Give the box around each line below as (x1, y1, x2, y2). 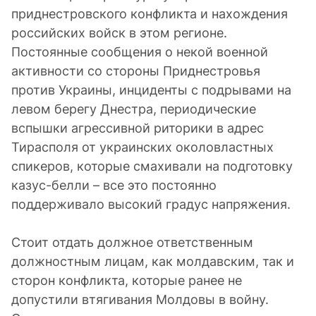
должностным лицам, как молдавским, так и (11, 254, 294, 269)
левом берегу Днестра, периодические (11, 102, 256, 116)
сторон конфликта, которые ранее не (11, 273, 242, 288)
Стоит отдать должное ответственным (11, 235, 253, 250)
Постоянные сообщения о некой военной (11, 44, 268, 59)
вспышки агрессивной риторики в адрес (11, 121, 264, 135)
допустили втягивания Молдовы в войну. (11, 292, 269, 307)
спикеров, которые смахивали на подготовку (11, 159, 293, 174)
